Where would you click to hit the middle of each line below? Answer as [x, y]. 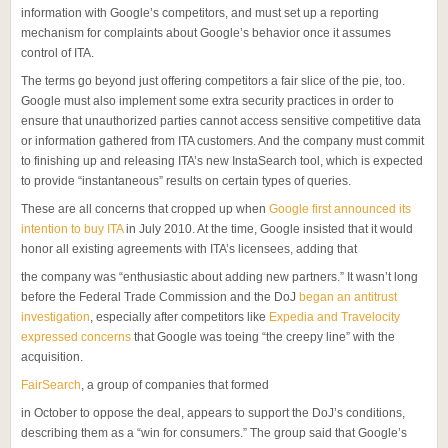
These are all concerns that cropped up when [145, 209]
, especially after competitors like [179, 317]
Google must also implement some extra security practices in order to [207, 101]
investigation [55, 317]
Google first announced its [340, 209]
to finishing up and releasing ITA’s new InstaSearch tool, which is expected [222, 161]
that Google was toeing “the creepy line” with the [263, 337]
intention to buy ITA [72, 229]
